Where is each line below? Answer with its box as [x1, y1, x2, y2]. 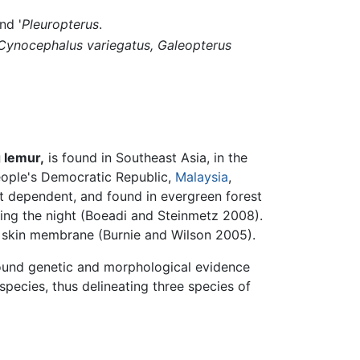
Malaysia [175, 168, 228, 185]
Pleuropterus [21, 16, 99, 33]
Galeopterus [157, 36, 231, 53]
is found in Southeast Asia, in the [44, 149, 247, 166]
